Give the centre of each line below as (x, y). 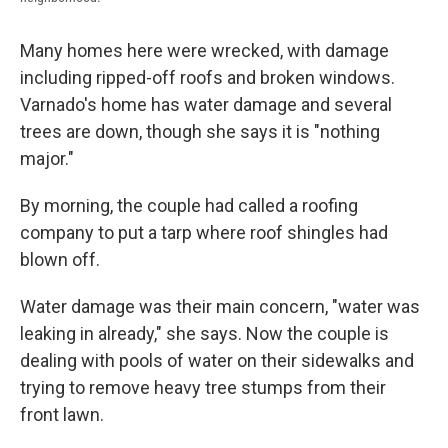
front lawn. (62, 415)
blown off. (60, 260)
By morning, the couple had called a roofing (189, 206)
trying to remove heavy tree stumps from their (203, 388)
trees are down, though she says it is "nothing (200, 132)
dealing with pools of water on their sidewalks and (217, 361)
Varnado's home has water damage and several (206, 105)
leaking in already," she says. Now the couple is (204, 334)
